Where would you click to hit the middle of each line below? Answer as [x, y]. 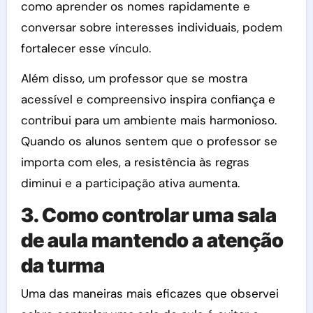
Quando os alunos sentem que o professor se [149, 141]
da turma [63, 265]
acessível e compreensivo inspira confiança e [148, 99]
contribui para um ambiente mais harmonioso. [148, 120]
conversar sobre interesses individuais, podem [151, 27]
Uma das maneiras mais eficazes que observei [150, 293]
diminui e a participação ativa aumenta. [130, 183]
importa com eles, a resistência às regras [135, 162]
